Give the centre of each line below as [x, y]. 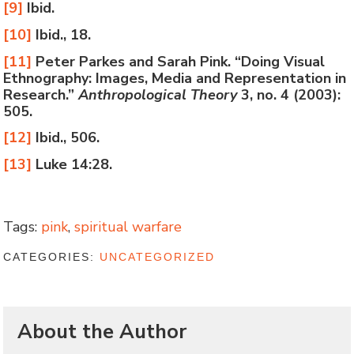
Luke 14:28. [72, 164]
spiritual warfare [128, 226]
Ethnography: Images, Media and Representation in [175, 78]
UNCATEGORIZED [158, 257]
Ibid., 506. [66, 138]
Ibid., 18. [62, 34]
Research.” [41, 94]
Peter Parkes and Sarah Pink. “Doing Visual [179, 61]
